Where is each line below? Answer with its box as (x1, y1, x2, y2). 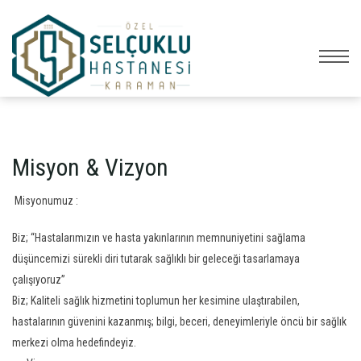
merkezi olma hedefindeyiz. (12, 336, 136, 349)
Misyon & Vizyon (12, 153, 168, 181)
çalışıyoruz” (12, 273, 65, 286)
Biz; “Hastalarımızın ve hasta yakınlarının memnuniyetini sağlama (12, 231, 305, 244)
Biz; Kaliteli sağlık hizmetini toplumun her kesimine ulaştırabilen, (12, 294, 300, 307)
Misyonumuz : (12, 194, 78, 207)
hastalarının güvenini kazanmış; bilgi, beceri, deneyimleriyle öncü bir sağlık (12, 315, 346, 328)
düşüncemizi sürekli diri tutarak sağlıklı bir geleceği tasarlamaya (12, 252, 300, 265)
